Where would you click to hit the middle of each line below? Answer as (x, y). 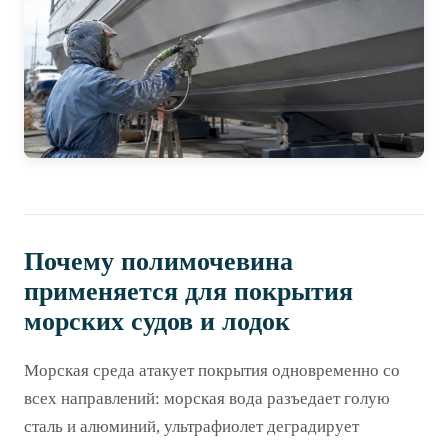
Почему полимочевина (158, 261)
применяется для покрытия (188, 291)
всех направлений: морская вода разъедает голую (207, 398)
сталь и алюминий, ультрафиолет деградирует (191, 426)
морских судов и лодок (157, 321)
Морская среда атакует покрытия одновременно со (212, 370)
